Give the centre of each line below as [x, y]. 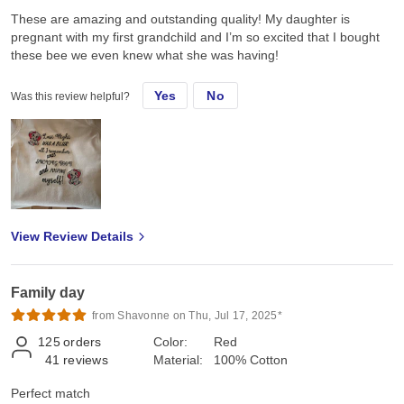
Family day [48, 292]
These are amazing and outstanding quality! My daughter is [180, 18]
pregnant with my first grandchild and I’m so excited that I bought [195, 37]
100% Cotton [251, 359]
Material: [178, 359]
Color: [170, 341]
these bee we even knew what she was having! [145, 55]
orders [83, 341]
